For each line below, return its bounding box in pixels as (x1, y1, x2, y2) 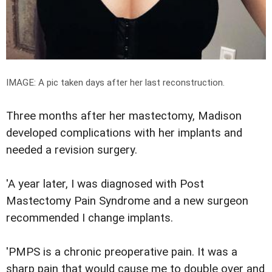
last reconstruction (145, 76, 223, 88)
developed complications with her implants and (6, 126, 242, 140)
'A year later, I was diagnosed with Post (6, 177, 204, 191)
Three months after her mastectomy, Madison (6, 109, 242, 123)
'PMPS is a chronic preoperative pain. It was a (6, 245, 237, 259)
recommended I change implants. (6, 211, 173, 225)
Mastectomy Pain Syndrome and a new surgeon (6, 194, 248, 208)
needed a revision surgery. (6, 143, 137, 157)
